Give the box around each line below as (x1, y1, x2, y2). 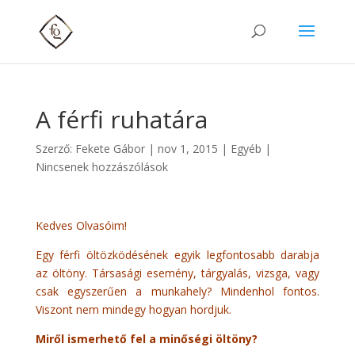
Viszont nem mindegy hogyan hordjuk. (35, 302, 231, 317)
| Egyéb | (217, 141, 271, 156)
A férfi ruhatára (35, 103, 208, 136)
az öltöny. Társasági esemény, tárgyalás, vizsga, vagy (35, 265, 320, 281)
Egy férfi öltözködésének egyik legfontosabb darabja (35, 247, 320, 262)
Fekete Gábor (74, 141, 145, 156)
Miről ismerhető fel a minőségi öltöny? (35, 331, 258, 346)
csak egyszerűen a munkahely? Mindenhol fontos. (35, 284, 320, 299)
